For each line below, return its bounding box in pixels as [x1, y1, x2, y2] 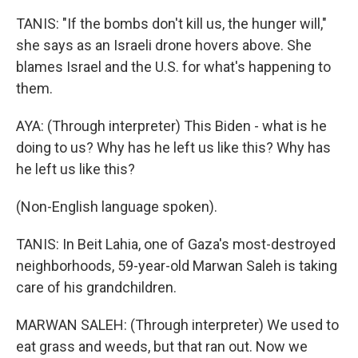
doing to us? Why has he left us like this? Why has [16, 139, 331, 156]
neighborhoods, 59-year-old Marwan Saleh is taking [16, 257, 337, 274]
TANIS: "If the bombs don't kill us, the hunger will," [16, 15, 327, 32]
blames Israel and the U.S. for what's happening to [16, 58, 331, 75]
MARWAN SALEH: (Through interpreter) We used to [16, 316, 339, 333]
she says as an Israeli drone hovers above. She [16, 37, 312, 54]
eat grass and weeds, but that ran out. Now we [16, 338, 308, 355]
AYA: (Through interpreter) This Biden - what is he [16, 117, 327, 134]
